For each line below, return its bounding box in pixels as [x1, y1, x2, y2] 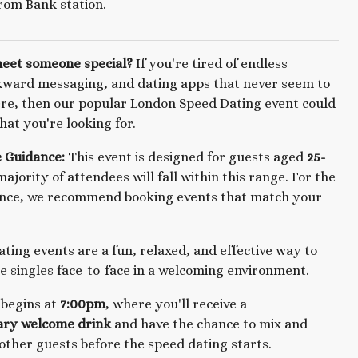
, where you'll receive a [105, 296, 247, 312]
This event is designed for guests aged [64, 149, 307, 165]
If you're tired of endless [132, 56, 288, 72]
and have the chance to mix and [110, 316, 308, 332]
